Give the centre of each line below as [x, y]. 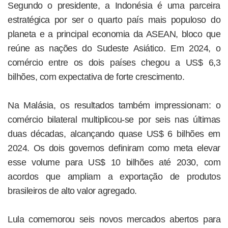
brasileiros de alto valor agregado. [72, 191]
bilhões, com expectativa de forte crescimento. [96, 77]
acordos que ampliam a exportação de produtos [114, 176]
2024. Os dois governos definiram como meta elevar [114, 148]
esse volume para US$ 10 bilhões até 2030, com [114, 162]
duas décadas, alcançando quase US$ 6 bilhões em [114, 134]
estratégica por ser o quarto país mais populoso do [114, 20]
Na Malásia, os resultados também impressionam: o [114, 105]
